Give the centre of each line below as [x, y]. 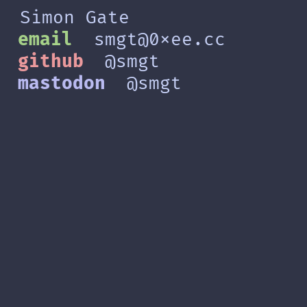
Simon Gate [74, 18]
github [50, 62]
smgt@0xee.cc [160, 40]
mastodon [61, 84]
